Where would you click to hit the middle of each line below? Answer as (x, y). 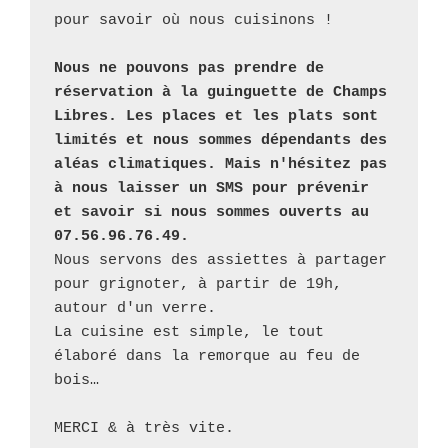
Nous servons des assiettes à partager (220, 260)
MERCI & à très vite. (144, 428)
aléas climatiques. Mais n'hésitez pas (220, 164)
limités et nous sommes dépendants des (220, 140)
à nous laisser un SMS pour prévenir (211, 188)
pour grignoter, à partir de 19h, (198, 284)
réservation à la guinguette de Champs (220, 92)
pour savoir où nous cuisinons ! (193, 20)
